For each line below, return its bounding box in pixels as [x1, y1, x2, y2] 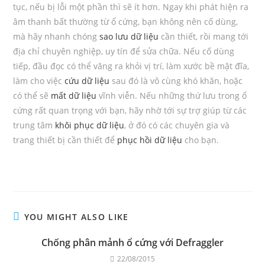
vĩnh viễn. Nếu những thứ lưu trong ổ [96, 90, 247, 101]
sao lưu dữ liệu [99, 31, 159, 42]
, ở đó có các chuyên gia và [124, 119, 230, 131]
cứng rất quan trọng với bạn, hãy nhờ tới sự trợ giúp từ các [13, 105, 247, 116]
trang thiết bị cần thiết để [13, 134, 118, 146]
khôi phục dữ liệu [55, 119, 125, 131]
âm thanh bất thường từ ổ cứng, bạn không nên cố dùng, [13, 16, 238, 27]
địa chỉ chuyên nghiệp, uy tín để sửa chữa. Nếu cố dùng [13, 46, 235, 57]
